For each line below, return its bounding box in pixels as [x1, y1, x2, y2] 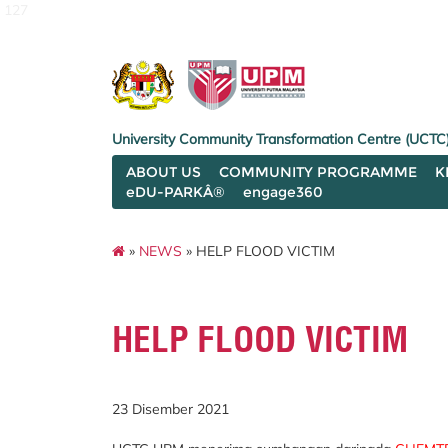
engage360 [243, 183, 323, 201]
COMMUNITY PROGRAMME [219, 163, 417, 181]
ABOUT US [126, 163, 201, 181]
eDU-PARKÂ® [126, 183, 225, 201]
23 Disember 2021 [112, 400, 229, 418]
